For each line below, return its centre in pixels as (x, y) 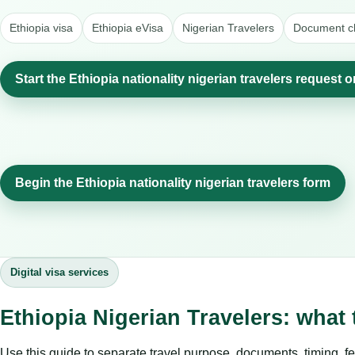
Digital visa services (59, 272)
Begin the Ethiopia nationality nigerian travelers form (173, 182)
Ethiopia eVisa (128, 27)
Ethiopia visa (41, 27)
